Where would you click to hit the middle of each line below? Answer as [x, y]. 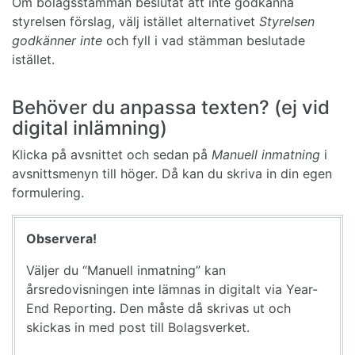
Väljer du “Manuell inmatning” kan [126, 270]
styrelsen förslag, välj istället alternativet [136, 21]
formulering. [50, 192]
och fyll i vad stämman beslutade [204, 40]
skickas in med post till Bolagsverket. [138, 327]
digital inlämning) [90, 128]
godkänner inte [57, 40]
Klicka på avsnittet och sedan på [112, 154]
